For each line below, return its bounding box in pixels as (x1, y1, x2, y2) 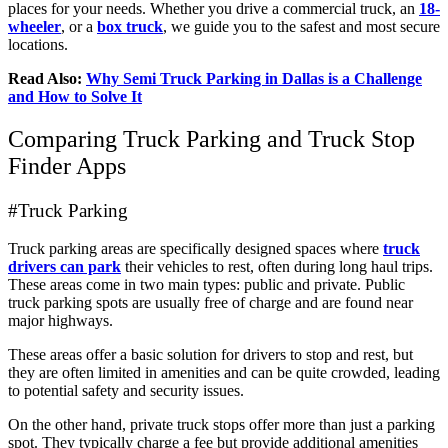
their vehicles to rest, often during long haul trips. (121, 258, 433, 276)
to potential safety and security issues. (8, 382, 248, 400)
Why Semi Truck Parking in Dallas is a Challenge (86, 69, 422, 87)
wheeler (8, 17, 61, 35)
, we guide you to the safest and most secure (163, 17, 440, 35)
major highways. (8, 312, 117, 330)
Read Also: (8, 69, 86, 87)
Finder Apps (8, 152, 126, 179)
